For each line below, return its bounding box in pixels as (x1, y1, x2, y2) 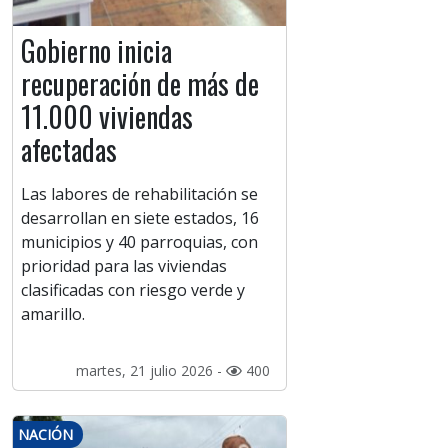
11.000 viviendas (21, 96, 193, 138)
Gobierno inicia (21, 30, 172, 72)
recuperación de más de (21, 63, 259, 105)
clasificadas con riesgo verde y (21, 279, 245, 302)
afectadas (21, 129, 117, 171)
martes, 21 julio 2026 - (75, 361, 226, 381)
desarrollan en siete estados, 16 (21, 207, 259, 230)
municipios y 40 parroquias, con (21, 231, 258, 254)
